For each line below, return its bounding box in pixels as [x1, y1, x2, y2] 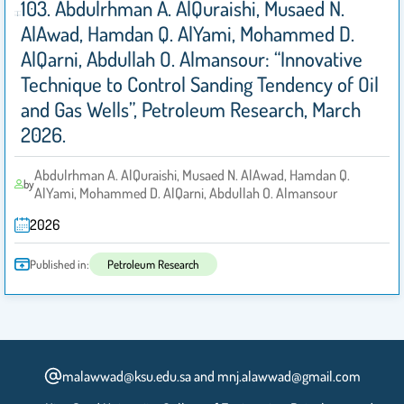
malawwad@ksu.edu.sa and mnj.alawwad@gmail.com [61, 367, 361, 386]
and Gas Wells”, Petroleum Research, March [21, 96, 362, 123]
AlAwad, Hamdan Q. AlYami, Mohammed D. [21, 21, 355, 47]
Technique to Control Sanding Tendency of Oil [21, 71, 380, 97]
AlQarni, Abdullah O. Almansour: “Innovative [21, 46, 363, 72]
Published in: [30, 257, 89, 272]
